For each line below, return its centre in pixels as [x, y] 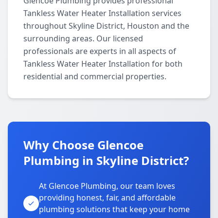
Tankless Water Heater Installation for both [103, 64]
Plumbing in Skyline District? [106, 160]
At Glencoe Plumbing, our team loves [107, 186]
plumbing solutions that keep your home [114, 209]
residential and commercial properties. [95, 76]
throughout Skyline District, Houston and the [106, 26]
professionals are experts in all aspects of [100, 51]
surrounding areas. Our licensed [83, 38]
